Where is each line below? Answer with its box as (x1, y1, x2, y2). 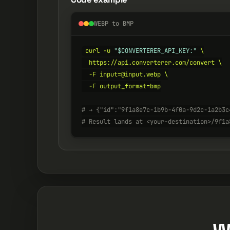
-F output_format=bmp (82, 82, 161, 91)
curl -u (85, 47, 114, 55)
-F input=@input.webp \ (82, 70, 168, 79)
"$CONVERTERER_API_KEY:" (114, 47, 197, 55)
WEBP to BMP (94, 20, 133, 28)
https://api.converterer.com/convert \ (82, 59, 222, 67)
